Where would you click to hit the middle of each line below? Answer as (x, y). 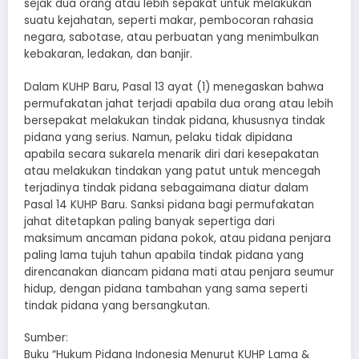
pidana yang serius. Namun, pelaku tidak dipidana (158, 137)
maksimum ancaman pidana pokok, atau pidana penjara (177, 238)
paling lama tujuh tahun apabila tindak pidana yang (164, 255)
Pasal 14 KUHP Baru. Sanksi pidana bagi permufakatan (169, 204)
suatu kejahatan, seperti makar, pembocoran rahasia (169, 21)
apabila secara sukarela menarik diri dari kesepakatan (171, 154)
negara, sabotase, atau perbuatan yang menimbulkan (171, 38)
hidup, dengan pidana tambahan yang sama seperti (166, 288)
